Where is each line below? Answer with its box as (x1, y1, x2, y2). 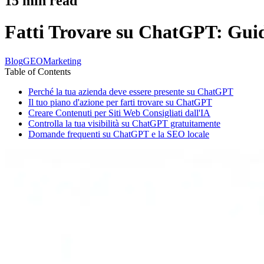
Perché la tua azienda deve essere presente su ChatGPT (28, 86, 233, 97)
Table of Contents (5, 66, 71, 77)
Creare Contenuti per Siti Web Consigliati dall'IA (28, 107, 210, 118)
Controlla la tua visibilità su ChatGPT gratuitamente (28, 118, 220, 128)
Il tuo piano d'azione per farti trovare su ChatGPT (28, 97, 212, 107)
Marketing (43, 55, 81, 66)
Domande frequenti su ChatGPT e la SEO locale (28, 128, 209, 139)
